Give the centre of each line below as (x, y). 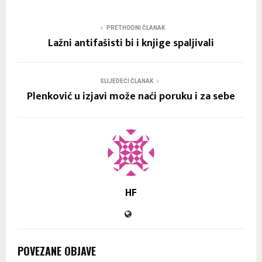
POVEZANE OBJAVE (57, 251)
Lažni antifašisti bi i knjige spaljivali (131, 43)
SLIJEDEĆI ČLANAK (126, 81)
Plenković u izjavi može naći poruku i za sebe (131, 96)
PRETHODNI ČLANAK (136, 27)
